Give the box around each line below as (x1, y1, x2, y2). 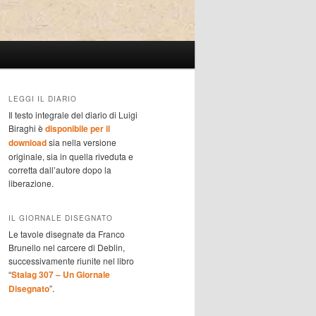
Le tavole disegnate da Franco (8, 227, 125, 240)
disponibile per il (45, 122, 110, 135)
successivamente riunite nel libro (8, 254, 134, 267)
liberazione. (8, 177, 54, 190)
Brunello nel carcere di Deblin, (8, 241, 125, 253)
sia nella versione (47, 136, 116, 149)
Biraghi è (8, 122, 45, 135)
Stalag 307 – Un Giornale (11, 267, 110, 281)
